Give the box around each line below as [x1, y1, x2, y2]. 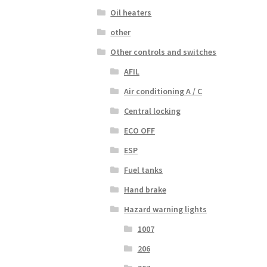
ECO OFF [123, 125, 155, 136]
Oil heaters [110, 7, 152, 18]
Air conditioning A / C [123, 85, 202, 97]
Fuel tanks [123, 164, 163, 175]
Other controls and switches [110, 46, 217, 57]
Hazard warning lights [123, 203, 207, 215]
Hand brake [123, 184, 166, 195]
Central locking [123, 105, 181, 116]
